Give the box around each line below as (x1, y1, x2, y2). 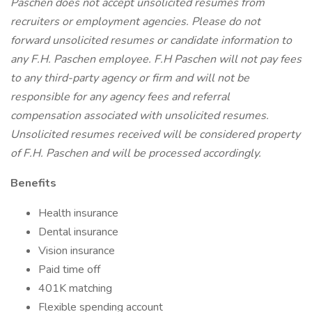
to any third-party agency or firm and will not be (10, 70, 249, 86)
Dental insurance (38, 224, 118, 240)
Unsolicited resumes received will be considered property (10, 127, 300, 142)
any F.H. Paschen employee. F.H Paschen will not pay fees (10, 52, 302, 67)
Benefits (10, 175, 56, 191)
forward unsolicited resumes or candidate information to (10, 33, 292, 48)
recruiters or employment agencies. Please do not (10, 14, 260, 29)
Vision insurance (38, 243, 115, 258)
